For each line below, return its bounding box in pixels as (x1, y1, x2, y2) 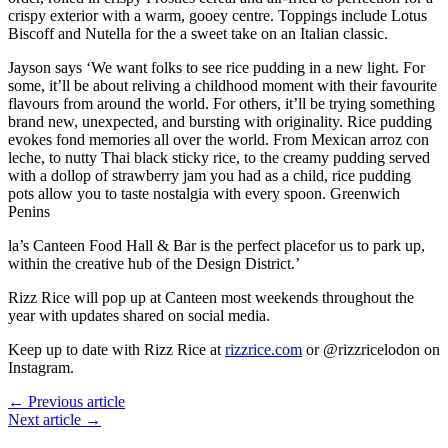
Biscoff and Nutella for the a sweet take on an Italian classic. (8, 24, 388, 42)
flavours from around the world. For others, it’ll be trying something (8, 94, 435, 112)
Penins (8, 202, 50, 220)
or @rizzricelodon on (302, 340, 440, 358)
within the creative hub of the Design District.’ (8, 254, 300, 272)
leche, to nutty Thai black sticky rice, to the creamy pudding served (8, 148, 430, 166)
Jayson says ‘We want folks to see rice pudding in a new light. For (8, 58, 425, 76)
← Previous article (8, 392, 125, 410)
